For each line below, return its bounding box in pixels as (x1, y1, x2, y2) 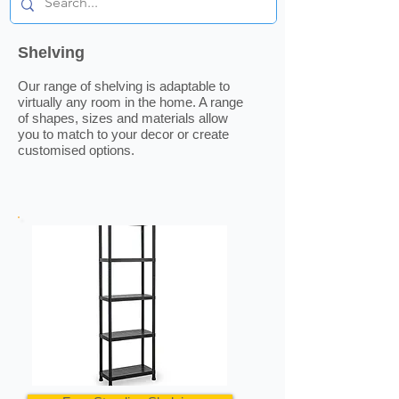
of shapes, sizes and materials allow (18, 110, 228, 126)
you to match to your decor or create (18, 126, 229, 142)
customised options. (18, 142, 134, 159)
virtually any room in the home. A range (18, 94, 243, 110)
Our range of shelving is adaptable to (18, 78, 230, 94)
